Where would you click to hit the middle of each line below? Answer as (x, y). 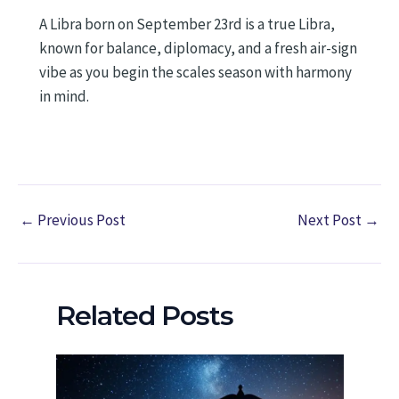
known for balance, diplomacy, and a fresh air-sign (198, 48)
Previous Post (80, 220)
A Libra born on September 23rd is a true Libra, (187, 24)
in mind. (64, 96)
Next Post (331, 220)
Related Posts (144, 316)
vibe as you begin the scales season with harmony (195, 72)
